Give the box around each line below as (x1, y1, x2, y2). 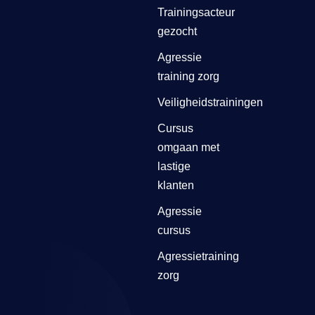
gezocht (157, 25, 197, 37)
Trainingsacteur (157, 6, 235, 18)
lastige (157, 160, 191, 172)
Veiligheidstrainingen (157, 96, 263, 108)
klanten (157, 179, 194, 191)
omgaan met (157, 141, 219, 153)
